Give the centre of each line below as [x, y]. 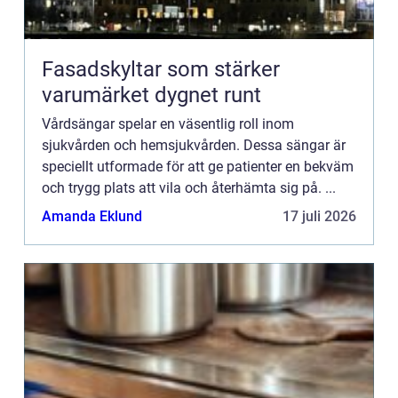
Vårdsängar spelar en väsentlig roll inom [168, 123]
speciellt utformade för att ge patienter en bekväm [198, 166]
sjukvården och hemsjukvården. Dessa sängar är [194, 145]
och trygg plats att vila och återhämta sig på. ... [189, 187]
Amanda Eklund [92, 216]
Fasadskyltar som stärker [161, 69]
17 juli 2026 [319, 216]
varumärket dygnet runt [151, 95]
